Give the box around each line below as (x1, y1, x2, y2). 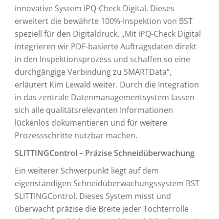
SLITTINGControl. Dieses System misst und (15, 191, 171, 201)
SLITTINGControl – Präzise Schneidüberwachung (15, 148, 195, 158)
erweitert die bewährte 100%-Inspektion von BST (15, 16, 193, 26)
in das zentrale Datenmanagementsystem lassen (15, 92, 195, 103)
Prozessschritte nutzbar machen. (15, 130, 137, 141)
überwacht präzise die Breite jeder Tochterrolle (15, 203, 189, 214)
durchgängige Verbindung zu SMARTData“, (15, 66, 172, 77)
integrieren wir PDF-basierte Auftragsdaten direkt (15, 41, 197, 52)
